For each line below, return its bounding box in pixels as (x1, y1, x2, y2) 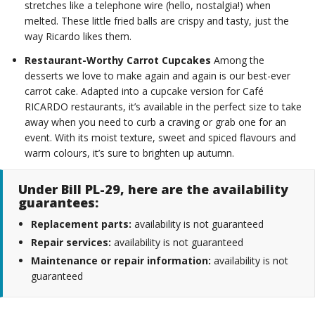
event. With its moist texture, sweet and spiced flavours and (25, 131, 296, 145)
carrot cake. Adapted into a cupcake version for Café (25, 84, 264, 98)
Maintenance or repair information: (31, 254, 211, 268)
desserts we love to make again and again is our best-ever (25, 69, 290, 83)
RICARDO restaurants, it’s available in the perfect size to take (25, 100, 302, 114)
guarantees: (18, 194, 98, 212)
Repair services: (31, 236, 111, 250)
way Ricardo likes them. (25, 30, 131, 44)
